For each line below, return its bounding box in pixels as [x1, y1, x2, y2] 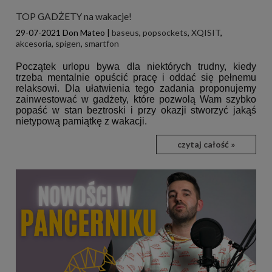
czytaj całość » [177, 138, 235, 149]
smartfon [84, 38, 119, 49]
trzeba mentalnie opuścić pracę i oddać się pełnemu [16, 72, 256, 83]
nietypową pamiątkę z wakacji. [16, 115, 147, 126]
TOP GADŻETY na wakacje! [16, 10, 132, 22]
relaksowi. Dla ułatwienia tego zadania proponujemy [16, 83, 256, 93]
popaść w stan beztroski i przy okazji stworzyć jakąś [16, 104, 256, 115]
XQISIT [191, 27, 220, 38]
